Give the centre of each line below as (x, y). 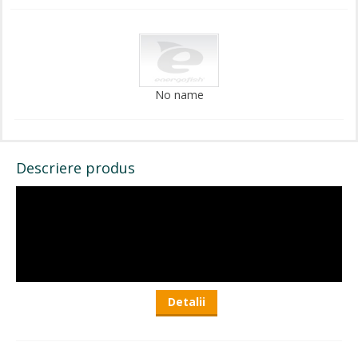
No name (179, 94)
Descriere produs (76, 167)
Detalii (187, 301)
